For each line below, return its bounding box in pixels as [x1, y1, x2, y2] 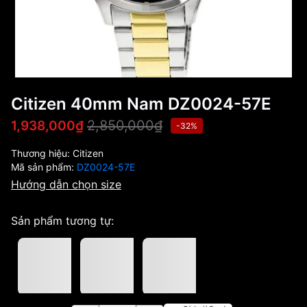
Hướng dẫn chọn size [11, 177, 121, 191]
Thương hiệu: [11, 147, 73, 159]
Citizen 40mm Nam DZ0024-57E [11, 94, 271, 114]
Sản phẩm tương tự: [11, 214, 114, 228]
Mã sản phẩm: [11, 161, 77, 173]
